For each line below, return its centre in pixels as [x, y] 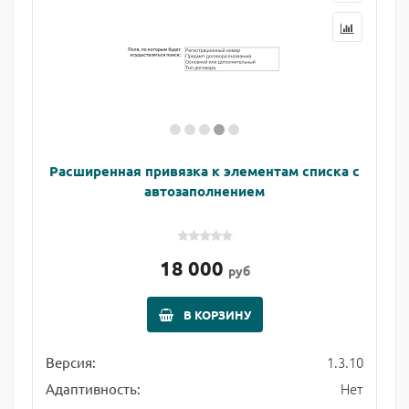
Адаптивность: [93, 388]
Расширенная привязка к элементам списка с [204, 171]
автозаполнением [204, 191]
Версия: [71, 362]
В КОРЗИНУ [217, 315]
